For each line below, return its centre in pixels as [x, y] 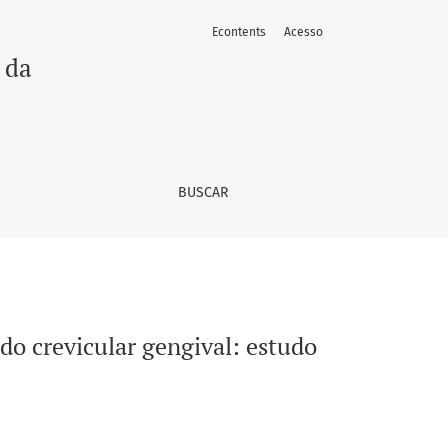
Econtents [239, 32]
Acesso [303, 32]
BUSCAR [202, 192]
